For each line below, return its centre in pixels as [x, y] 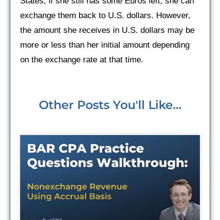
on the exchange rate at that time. [82, 59]
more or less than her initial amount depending [105, 45]
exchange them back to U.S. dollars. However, [105, 15]
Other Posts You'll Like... [110, 105]
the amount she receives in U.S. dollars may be [107, 30]
